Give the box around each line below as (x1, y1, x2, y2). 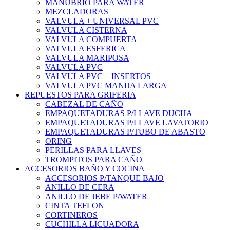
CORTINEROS (45, 210, 98, 219)
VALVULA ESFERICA (45, 44, 126, 53)
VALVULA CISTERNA (45, 25, 127, 34)
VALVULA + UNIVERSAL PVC (45, 16, 159, 25)
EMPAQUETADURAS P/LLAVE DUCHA (45, 108, 193, 118)
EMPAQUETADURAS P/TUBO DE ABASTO (45, 127, 205, 136)
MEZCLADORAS (45, 7, 108, 16)
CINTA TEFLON (45, 201, 104, 210)
